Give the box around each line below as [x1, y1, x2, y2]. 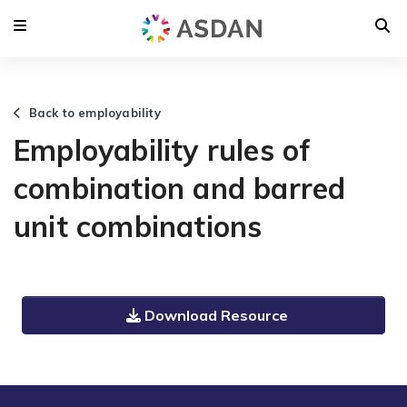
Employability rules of [14, 131, 312, 168]
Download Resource [144, 305, 288, 324]
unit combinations [14, 207, 263, 244]
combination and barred [14, 169, 346, 206]
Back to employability [21, 104, 161, 120]
